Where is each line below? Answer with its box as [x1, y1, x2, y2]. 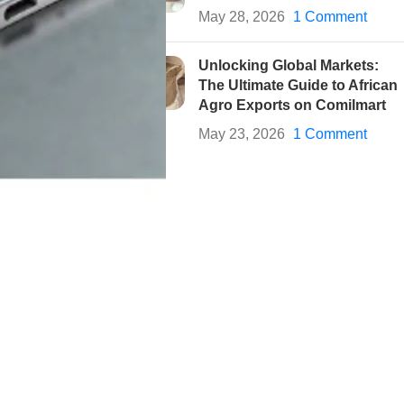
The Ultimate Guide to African [197, 77, 398, 93]
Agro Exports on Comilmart [197, 96, 386, 113]
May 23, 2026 [197, 125, 285, 142]
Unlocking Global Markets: [197, 57, 379, 73]
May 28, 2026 [197, 8, 285, 24]
